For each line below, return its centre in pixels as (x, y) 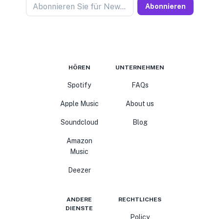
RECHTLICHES (140, 199)
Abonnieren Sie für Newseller (123, 7)
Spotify (79, 85)
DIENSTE (79, 208)
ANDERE (79, 199)
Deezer (79, 170)
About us (140, 104)
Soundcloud (79, 122)
